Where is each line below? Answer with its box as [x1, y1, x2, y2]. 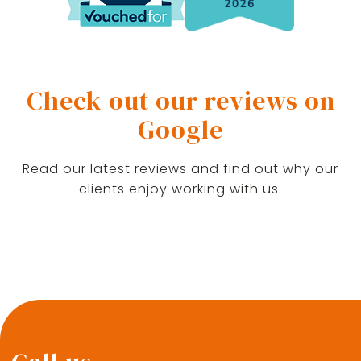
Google [138, 112, 223, 148]
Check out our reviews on [26, 83, 335, 119]
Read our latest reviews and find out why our [23, 160, 338, 179]
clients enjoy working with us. [79, 180, 282, 199]
